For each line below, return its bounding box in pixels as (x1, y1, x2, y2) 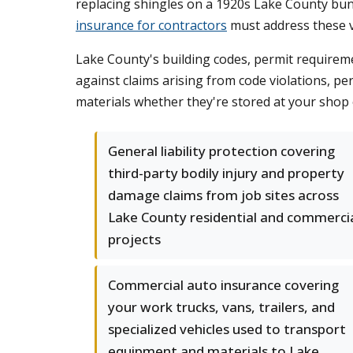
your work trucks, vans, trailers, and (108, 298, 335, 316)
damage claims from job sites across (108, 186, 339, 204)
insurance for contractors (76, 17, 227, 34)
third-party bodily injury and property (108, 164, 344, 182)
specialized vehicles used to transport (108, 320, 346, 338)
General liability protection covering (108, 142, 335, 160)
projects (108, 230, 161, 248)
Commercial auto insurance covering (108, 276, 339, 294)
